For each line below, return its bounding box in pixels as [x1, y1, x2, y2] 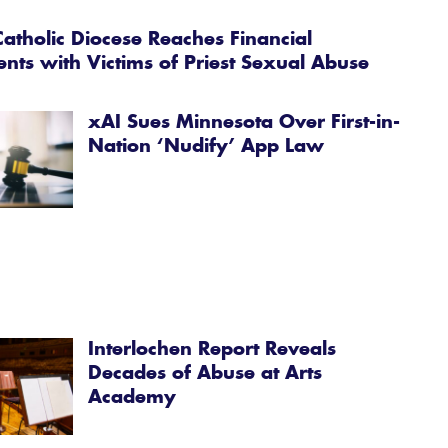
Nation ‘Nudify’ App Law [88, 138, 325, 157]
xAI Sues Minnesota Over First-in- [88, 114, 401, 133]
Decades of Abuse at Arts [88, 365, 323, 384]
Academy [88, 389, 177, 408]
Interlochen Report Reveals [88, 341, 337, 360]
